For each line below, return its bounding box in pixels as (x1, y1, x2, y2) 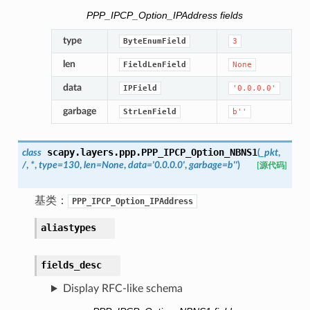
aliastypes (40, 222, 96, 234)
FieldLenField (122, 60, 186, 70)
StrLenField (122, 107, 176, 117)
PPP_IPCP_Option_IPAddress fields (86, 10, 243, 21)
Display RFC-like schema (62, 283, 183, 295)
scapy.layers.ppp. (46, 147, 141, 158)
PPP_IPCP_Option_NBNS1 (140, 147, 257, 158)
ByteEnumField (122, 37, 186, 46)
